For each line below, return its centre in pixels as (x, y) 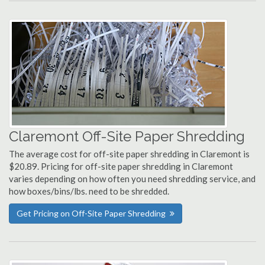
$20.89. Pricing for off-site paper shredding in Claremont (121, 166)
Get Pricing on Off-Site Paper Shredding (91, 213)
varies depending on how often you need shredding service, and (132, 179)
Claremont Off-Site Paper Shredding (127, 136)
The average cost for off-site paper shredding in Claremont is (129, 154)
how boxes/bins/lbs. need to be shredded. (89, 191)
